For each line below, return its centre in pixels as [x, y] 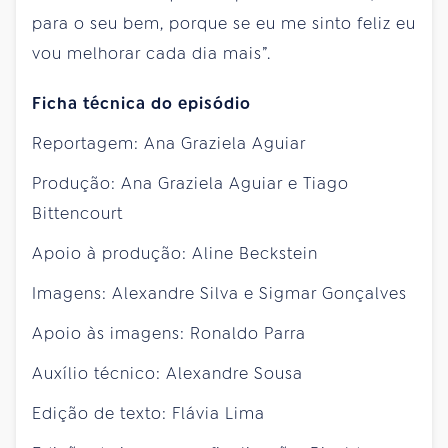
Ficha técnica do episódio [141, 103]
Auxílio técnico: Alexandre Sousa [167, 373]
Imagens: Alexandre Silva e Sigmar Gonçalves [219, 293]
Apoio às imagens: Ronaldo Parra [169, 333]
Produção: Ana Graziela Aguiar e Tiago [190, 183]
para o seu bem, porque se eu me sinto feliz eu [224, 23]
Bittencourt [77, 213]
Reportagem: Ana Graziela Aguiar [169, 143]
